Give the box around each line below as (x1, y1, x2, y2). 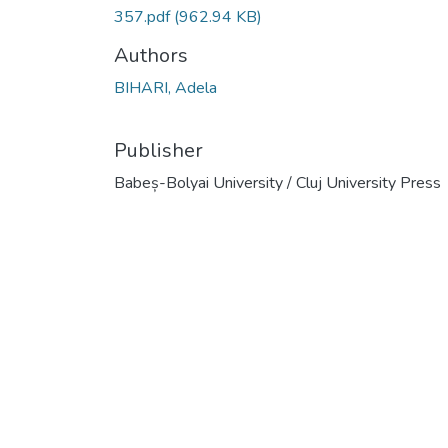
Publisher (114, 136, 203, 164)
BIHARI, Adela (114, 76, 217, 99)
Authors (114, 41, 188, 69)
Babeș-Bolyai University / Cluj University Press (114, 171, 441, 194)
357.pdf (114, 5, 174, 28)
